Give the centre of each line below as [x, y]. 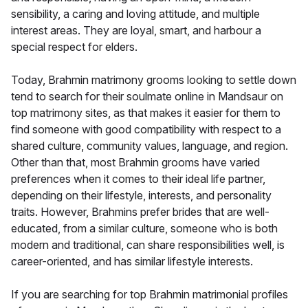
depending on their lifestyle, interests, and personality [141, 195]
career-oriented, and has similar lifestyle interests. [132, 261]
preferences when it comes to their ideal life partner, [138, 178]
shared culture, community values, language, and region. [150, 145]
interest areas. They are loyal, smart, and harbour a [136, 30]
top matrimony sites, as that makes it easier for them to [146, 112]
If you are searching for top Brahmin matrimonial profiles [150, 294]
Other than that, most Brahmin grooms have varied [135, 162]
